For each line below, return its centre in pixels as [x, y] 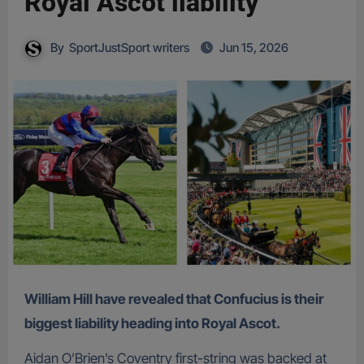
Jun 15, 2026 [254, 48]
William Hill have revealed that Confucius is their [31, 299]
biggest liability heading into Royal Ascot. [152, 324]
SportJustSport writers [129, 48]
